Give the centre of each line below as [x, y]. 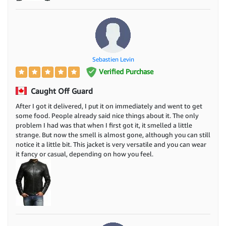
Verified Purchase [125, 71]
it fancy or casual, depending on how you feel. [84, 154]
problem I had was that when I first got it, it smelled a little [104, 125]
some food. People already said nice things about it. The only [107, 116]
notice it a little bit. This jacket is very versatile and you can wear [111, 145]
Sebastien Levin [113, 59]
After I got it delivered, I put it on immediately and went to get [109, 106]
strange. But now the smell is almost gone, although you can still [113, 135]
